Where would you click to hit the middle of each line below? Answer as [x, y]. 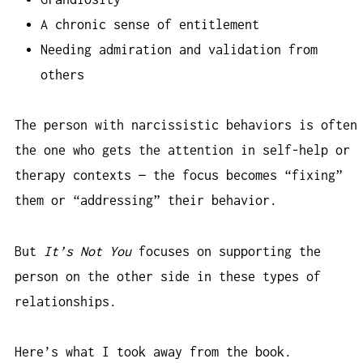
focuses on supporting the [226, 251]
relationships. [66, 301]
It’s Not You [88, 251]
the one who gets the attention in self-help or [182, 150]
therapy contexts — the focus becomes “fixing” [179, 175]
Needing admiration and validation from [179, 49]
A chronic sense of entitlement [149, 24]
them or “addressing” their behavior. [146, 201]
